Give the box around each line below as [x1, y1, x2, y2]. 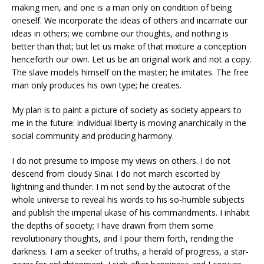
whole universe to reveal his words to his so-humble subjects [12, 194, 245, 205]
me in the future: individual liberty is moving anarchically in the [12, 117, 246, 128]
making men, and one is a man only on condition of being [12, 2, 232, 13]
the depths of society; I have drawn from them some [12, 220, 213, 231]
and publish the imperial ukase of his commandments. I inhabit [12, 207, 250, 218]
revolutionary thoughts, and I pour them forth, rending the [12, 233, 233, 244]
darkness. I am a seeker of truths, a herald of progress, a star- [12, 246, 249, 257]
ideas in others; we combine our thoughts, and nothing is [12, 28, 229, 39]
